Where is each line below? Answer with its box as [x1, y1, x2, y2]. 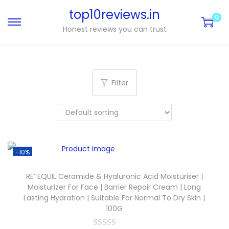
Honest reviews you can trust [62, 24, 167, 34]
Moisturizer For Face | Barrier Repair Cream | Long [28, 182, 201, 192]
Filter [111, 78, 128, 88]
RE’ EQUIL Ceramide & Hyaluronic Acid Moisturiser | [26, 171, 203, 181]
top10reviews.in [69, 6, 160, 23]
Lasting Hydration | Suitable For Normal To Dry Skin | [24, 193, 205, 203]
